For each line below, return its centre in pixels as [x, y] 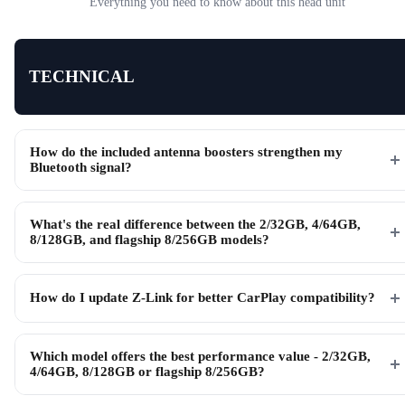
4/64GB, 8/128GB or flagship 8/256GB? [147, 371]
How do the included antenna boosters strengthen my [186, 151]
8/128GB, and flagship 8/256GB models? [150, 239]
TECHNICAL [82, 76]
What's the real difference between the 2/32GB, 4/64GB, [195, 224]
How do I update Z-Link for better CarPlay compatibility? [202, 298]
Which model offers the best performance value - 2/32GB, [200, 356]
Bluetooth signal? [81, 167]
